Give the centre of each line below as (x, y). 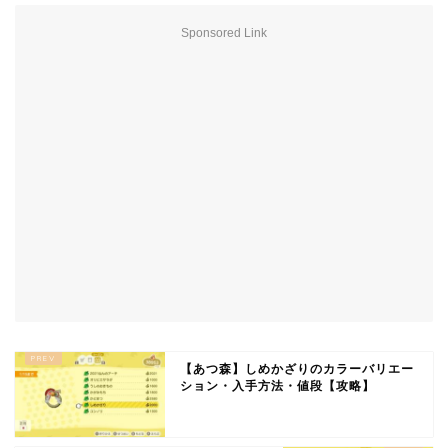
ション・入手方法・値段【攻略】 (277, 385)
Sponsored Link (224, 32)
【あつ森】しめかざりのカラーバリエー (297, 368)
